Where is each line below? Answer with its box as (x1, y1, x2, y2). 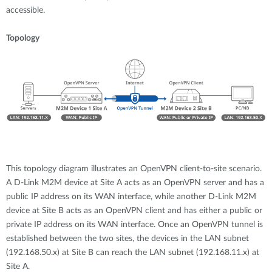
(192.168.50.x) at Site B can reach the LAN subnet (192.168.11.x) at (6, 248, 259, 257)
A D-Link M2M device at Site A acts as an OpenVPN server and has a (6, 178, 264, 187)
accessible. (6, 6, 47, 15)
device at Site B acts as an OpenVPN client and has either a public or (6, 206, 262, 215)
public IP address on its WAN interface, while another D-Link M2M (6, 192, 256, 201)
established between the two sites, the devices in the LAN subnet (6, 234, 249, 243)
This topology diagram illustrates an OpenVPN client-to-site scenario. (6, 164, 262, 173)
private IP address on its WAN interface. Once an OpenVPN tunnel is (6, 220, 263, 229)
